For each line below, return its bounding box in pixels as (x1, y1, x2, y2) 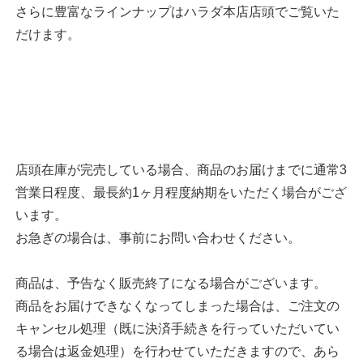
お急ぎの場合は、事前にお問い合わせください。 (15, 231, 301, 246)
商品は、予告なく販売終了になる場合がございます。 (15, 276, 327, 291)
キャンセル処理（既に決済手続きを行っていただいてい (15, 322, 340, 336)
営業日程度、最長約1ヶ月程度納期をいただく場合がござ (15, 186, 347, 200)
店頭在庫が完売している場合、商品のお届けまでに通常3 (15, 163, 347, 177)
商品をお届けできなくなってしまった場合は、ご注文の (15, 299, 340, 314)
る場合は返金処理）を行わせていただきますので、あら (15, 344, 340, 359)
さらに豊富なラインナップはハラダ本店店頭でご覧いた (15, 5, 340, 19)
